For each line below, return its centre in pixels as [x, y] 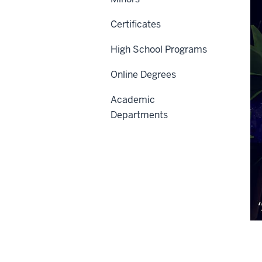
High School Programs [159, 49]
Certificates [136, 24]
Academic [133, 99]
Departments [139, 115]
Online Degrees [143, 74]
